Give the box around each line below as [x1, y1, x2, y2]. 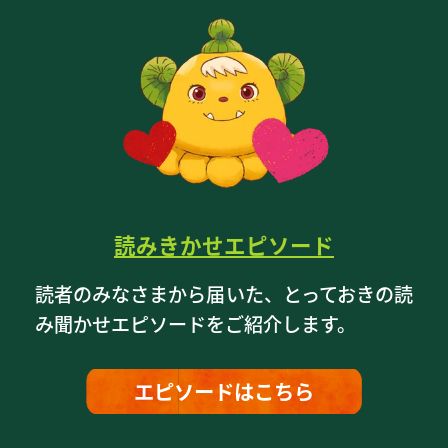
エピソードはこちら [134, 375, 314, 406]
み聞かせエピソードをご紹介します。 [34, 309, 356, 338]
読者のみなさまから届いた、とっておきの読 [34, 279, 414, 308]
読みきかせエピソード [114, 228, 334, 260]
